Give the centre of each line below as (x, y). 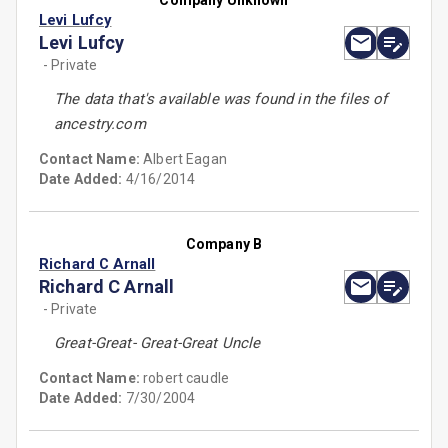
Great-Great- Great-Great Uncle (157, 343)
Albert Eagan (185, 159)
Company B (224, 244)
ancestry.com (100, 124)
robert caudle (186, 378)
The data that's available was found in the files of (221, 99)
